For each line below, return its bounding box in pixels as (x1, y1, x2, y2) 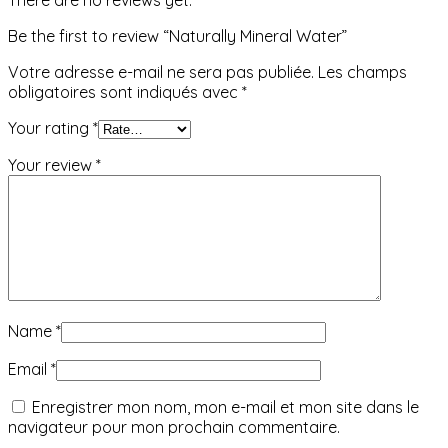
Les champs (318, 61, 407, 82)
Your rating (8, 117, 93, 138)
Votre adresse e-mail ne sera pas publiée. (8, 61, 314, 82)
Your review (8, 154, 96, 175)
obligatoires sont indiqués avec (8, 81, 242, 102)
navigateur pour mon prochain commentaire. (8, 416, 340, 437)
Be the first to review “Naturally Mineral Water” (8, 25, 347, 46)
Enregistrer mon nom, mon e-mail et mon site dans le (32, 396, 419, 417)
